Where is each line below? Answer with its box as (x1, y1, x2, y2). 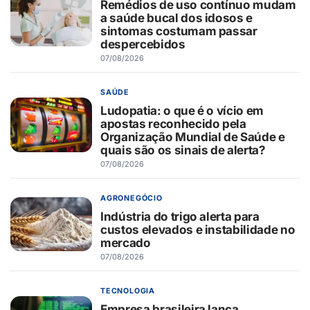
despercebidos (100, 36, 185, 51)
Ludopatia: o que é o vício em (100, 102, 264, 118)
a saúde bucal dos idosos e (100, 10, 253, 25)
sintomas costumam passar (100, 23, 257, 38)
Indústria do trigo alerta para (100, 208, 259, 224)
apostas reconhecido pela (100, 116, 246, 131)
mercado (100, 235, 151, 250)
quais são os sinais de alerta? (100, 142, 266, 157)
